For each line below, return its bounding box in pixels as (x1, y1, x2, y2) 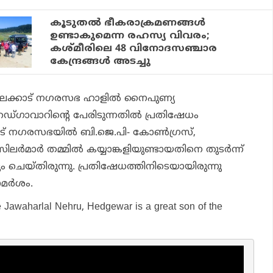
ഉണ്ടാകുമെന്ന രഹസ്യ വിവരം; (50, 30, 210, 43)
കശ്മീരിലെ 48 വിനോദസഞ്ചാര (50, 43, 218, 55)
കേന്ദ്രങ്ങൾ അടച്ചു (50, 55, 151, 68)
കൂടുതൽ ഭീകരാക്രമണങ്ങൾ (50, 17, 206, 30)
